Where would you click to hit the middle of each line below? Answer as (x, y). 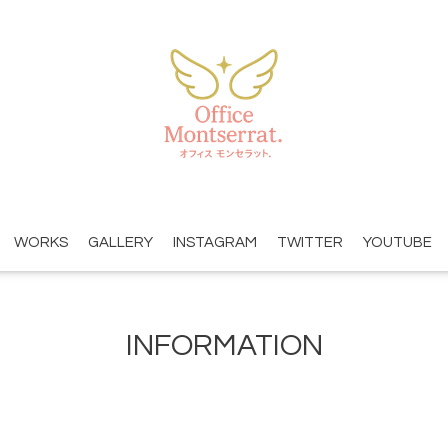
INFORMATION (224, 346)
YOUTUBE (397, 242)
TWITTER (309, 242)
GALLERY (120, 242)
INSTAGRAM (214, 242)
